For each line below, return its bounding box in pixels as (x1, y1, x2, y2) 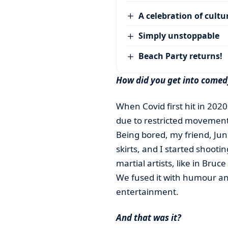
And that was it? (116, 211, 181, 223)
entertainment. (116, 185, 179, 197)
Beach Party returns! (138, 50, 223, 62)
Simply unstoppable (138, 30, 220, 42)
